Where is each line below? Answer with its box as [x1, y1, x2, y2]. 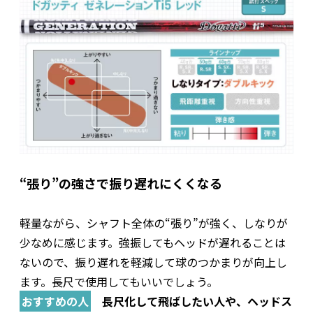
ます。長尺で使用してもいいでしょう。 [20, 273, 218, 291]
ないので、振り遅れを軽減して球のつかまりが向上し [20, 254, 287, 271]
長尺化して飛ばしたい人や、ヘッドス [102, 293, 292, 310]
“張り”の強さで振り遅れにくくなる [20, 174, 222, 193]
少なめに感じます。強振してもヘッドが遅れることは [20, 234, 286, 252]
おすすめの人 [22, 293, 89, 310]
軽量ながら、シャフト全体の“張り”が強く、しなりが [20, 214, 288, 232]
